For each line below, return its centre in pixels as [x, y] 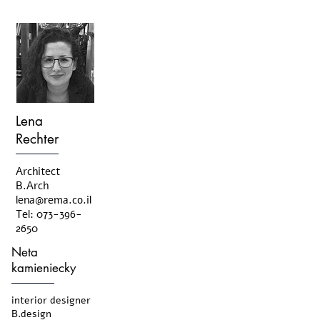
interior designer [51, 300]
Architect [38, 171]
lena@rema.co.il [54, 200]
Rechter [37, 139]
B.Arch [32, 186]
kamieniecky [44, 268]
